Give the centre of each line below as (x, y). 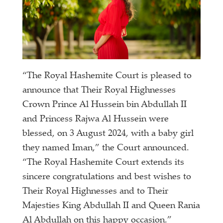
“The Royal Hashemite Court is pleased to (107, 76)
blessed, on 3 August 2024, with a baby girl (108, 134)
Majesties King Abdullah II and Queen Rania (111, 206)
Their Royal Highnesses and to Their (96, 191)
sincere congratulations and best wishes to (107, 177)
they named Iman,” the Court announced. (106, 148)
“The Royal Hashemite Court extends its (104, 163)
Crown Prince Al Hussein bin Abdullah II (105, 105)
